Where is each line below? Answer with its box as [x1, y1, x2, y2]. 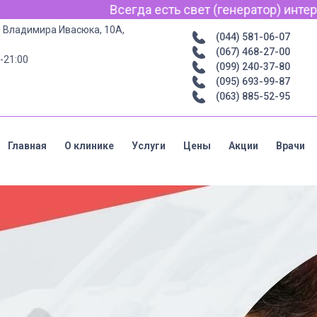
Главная [8, 139, 47, 151]
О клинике [64, 139, 114, 151]
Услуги [132, 139, 166, 151]
